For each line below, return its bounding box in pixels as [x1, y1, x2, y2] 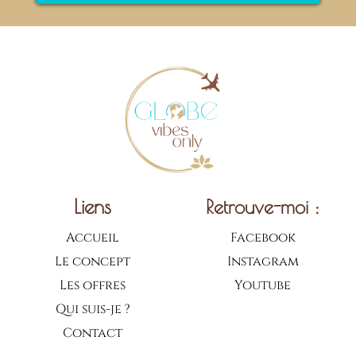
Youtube [234, 277, 292, 294]
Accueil [66, 229, 120, 246]
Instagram [226, 253, 299, 270]
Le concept [55, 253, 131, 270]
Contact [63, 324, 123, 342]
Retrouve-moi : [206, 195, 320, 218]
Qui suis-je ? [55, 300, 130, 318]
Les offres [60, 277, 126, 294]
